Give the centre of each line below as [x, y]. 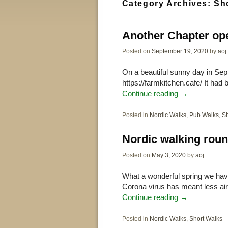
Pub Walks [204, 115]
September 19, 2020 [180, 51]
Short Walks [206, 219]
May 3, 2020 [168, 155]
